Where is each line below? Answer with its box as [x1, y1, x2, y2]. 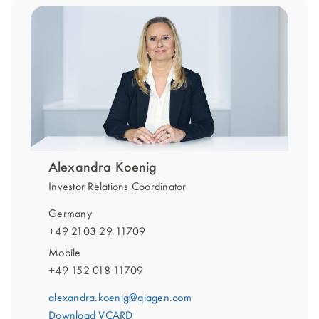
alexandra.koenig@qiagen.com [48, 292, 192, 304]
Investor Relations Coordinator [48, 181, 187, 193]
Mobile [48, 247, 81, 259]
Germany [48, 208, 92, 220]
